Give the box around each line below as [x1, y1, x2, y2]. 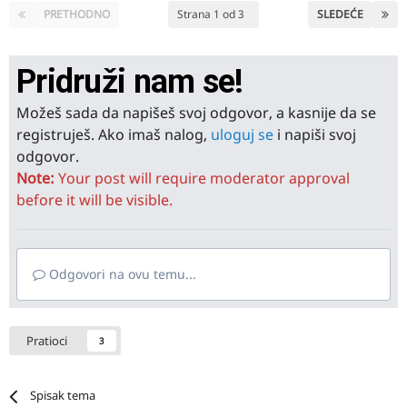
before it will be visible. [16, 190, 173, 210]
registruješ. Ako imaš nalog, [16, 124, 211, 144]
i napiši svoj [273, 124, 356, 144]
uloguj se [211, 124, 273, 144]
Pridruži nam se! [16, 63, 243, 101]
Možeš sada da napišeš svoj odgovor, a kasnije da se [16, 103, 376, 123]
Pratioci [26, 333, 67, 349]
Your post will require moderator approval [55, 168, 350, 188]
